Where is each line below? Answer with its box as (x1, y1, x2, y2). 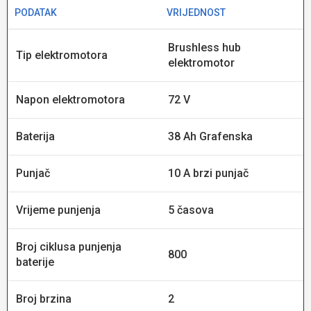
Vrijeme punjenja (16, 203, 101, 217)
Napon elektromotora (16, 92, 125, 106)
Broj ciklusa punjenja (16, 239, 121, 253)
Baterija (16, 129, 55, 143)
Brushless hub (168, 40, 241, 54)
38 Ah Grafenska (168, 129, 253, 143)
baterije (16, 255, 54, 269)
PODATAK (15, 6, 57, 18)
